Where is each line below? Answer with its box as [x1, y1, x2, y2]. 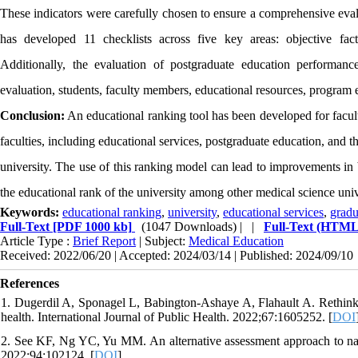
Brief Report [73, 233, 136, 248]
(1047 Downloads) [141, 219, 237, 233]
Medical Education [189, 233, 284, 248]
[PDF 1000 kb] [50, 219, 132, 233]
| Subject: [136, 233, 189, 248]
